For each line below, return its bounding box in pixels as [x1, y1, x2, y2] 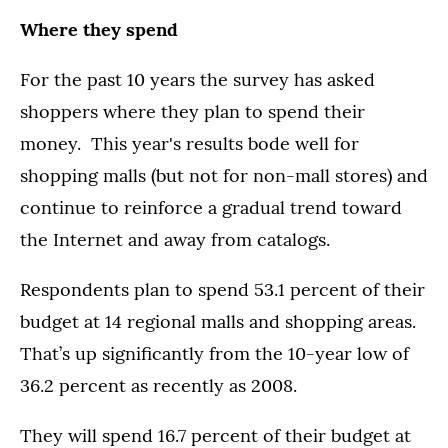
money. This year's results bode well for [20, 132, 359, 155]
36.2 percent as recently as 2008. [20, 374, 297, 397]
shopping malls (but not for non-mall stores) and [20, 164, 428, 187]
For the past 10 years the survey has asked [20, 68, 375, 91]
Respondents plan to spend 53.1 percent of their [20, 278, 425, 301]
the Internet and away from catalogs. [20, 228, 330, 251]
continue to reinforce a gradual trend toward [20, 196, 402, 219]
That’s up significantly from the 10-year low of [20, 342, 409, 365]
